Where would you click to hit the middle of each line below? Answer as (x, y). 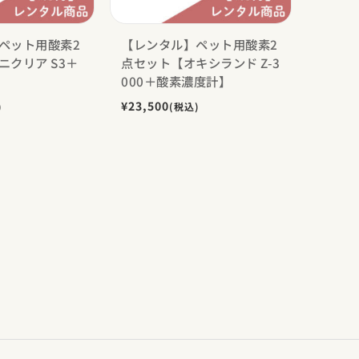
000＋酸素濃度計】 (176, 81)
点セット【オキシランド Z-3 (201, 62)
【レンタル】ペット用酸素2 (200, 44)
